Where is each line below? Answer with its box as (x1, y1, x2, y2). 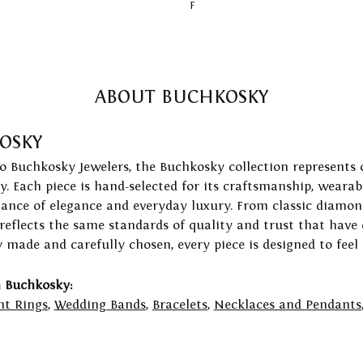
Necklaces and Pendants (213, 297, 361, 312)
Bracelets (152, 297, 207, 312)
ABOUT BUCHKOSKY (94, 86, 269, 108)
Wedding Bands (53, 297, 146, 312)
